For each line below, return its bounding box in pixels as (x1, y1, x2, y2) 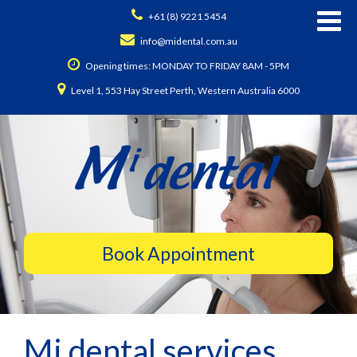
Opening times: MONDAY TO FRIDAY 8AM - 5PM (84, 60, 289, 72)
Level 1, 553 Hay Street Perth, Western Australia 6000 (69, 84, 300, 96)
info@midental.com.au (139, 35, 237, 47)
